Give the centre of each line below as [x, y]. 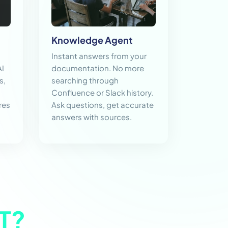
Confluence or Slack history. [102, 93]
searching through [85, 80]
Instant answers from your [99, 56]
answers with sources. [92, 117]
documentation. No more [98, 68]
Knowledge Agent [92, 40]
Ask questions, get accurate [103, 105]
